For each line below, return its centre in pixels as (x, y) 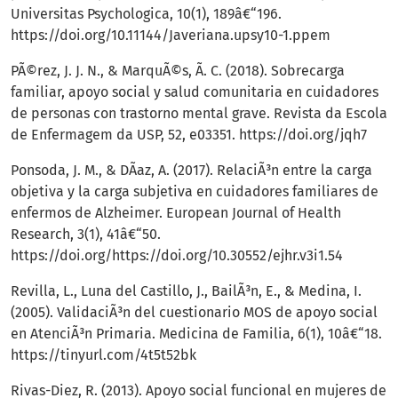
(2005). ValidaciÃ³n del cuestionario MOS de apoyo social (194, 313)
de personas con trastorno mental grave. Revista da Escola (199, 114)
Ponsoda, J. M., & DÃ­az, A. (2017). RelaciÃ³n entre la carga (191, 171)
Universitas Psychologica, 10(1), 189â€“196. (146, 14)
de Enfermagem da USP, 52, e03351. (125, 135)
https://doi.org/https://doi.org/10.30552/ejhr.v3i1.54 (177, 256)
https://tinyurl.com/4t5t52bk (103, 355)
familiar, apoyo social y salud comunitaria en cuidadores (195, 92)
